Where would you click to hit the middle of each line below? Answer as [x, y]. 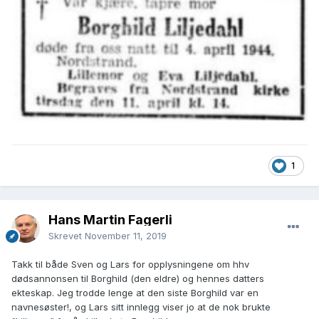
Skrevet [67, 236]
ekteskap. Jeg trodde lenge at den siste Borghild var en [135, 293]
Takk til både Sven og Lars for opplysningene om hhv [130, 265]
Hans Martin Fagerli [110, 220]
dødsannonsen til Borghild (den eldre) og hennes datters [138, 279]
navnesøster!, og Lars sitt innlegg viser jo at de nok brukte [141, 307]
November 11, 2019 [126, 236]
